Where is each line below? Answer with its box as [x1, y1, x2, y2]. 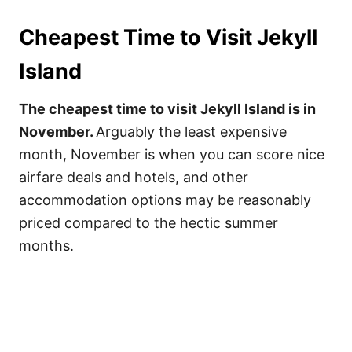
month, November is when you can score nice [19, 146, 324, 163]
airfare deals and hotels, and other [19, 169, 248, 185]
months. [19, 237, 74, 254]
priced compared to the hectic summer [19, 214, 278, 231]
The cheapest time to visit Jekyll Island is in [19, 101, 316, 117]
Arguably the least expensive [96, 123, 287, 140]
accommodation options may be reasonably [19, 192, 311, 208]
